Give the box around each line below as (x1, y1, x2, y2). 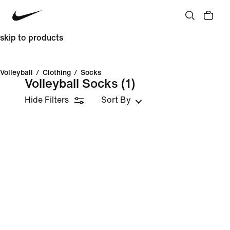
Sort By (101, 95, 131, 104)
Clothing (43, 69, 71, 76)
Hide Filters (25, 95, 69, 104)
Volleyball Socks (25, 78, 118, 90)
